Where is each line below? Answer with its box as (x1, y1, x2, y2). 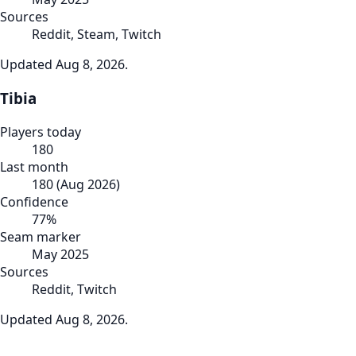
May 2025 (32, 245, 89, 263)
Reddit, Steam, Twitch (32, 25, 161, 44)
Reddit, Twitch (32, 280, 117, 298)
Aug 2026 (60, 175, 116, 193)
